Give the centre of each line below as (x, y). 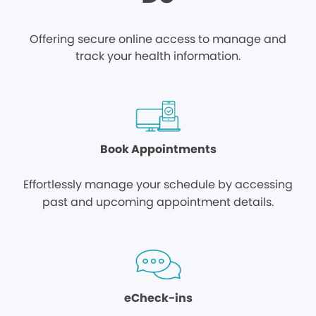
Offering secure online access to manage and (158, 39)
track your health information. (158, 56)
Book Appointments (158, 149)
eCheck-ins (158, 298)
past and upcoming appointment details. (158, 202)
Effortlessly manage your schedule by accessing (158, 184)
